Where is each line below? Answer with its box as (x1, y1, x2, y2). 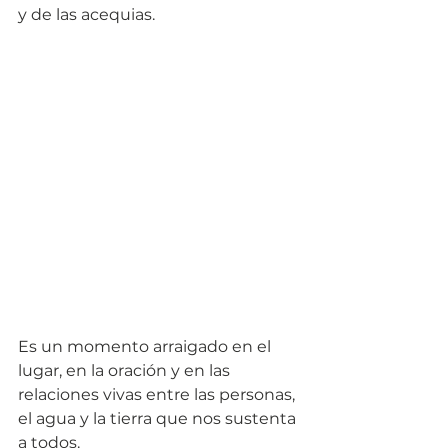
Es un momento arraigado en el (18, 337, 275, 357)
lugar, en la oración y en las (18, 361, 234, 381)
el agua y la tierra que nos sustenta (18, 409, 300, 429)
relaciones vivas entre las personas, (18, 385, 299, 405)
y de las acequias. (18, 4, 159, 24)
